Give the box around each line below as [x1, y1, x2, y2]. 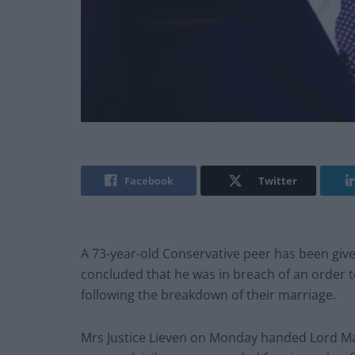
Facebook [124, 174, 174, 189]
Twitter [258, 174, 297, 189]
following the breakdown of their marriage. [81, 286, 336, 304]
